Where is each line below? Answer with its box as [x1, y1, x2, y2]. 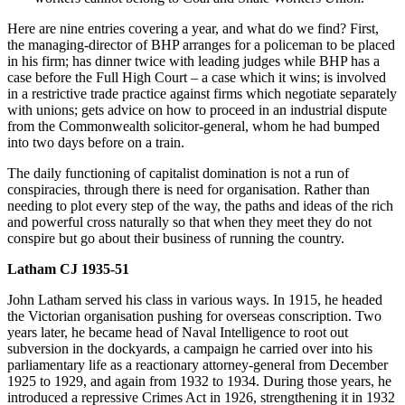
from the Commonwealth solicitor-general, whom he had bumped [7, 118, 380, 135]
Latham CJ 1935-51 [7, 261, 129, 278]
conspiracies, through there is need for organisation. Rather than [7, 182, 370, 198]
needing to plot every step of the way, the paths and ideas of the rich [7, 198, 393, 214]
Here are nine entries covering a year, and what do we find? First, [7, 21, 379, 37]
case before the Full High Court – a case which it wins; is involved [7, 70, 386, 86]
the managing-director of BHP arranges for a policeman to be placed [7, 37, 395, 53]
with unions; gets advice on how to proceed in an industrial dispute [7, 102, 387, 118]
